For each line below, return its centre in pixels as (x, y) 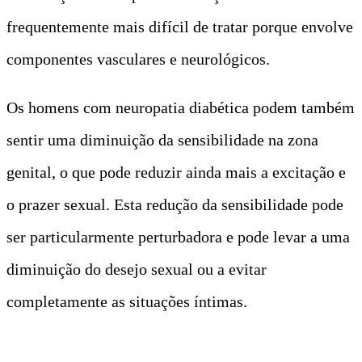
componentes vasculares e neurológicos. (138, 59)
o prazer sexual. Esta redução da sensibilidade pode (175, 204)
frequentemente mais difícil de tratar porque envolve (180, 26)
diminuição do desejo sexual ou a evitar (137, 269)
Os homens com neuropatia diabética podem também (181, 107)
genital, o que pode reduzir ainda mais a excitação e (176, 172)
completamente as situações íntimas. (127, 301)
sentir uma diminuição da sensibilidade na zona (162, 139)
